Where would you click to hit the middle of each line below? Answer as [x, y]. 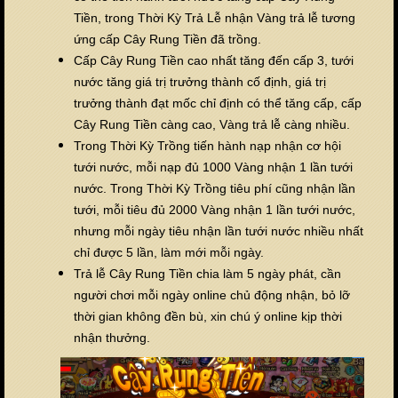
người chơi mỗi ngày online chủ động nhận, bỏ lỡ [212, 295]
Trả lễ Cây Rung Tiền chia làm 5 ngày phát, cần [207, 273]
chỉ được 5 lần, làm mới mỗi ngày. [169, 252]
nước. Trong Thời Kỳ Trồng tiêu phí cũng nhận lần [215, 188]
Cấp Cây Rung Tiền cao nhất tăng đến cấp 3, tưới [214, 60]
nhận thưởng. [112, 337]
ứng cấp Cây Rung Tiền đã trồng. [167, 39]
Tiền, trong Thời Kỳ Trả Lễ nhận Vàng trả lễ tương [215, 17]
